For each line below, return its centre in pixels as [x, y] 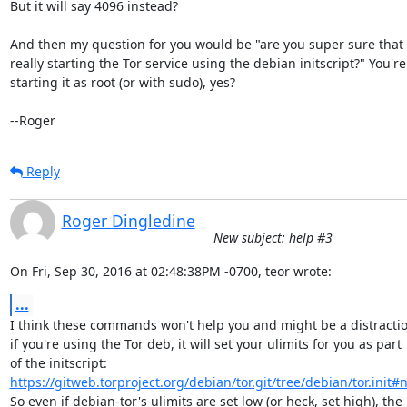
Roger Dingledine [128, 220]
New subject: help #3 [273, 237]
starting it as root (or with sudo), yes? [122, 82]
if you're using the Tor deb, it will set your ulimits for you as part [205, 343]
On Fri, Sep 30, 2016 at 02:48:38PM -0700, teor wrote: [170, 271]
